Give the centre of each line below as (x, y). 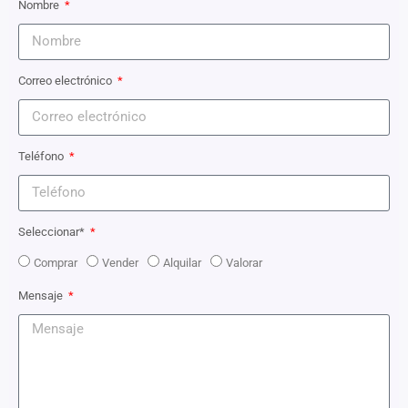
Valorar (244, 262)
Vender (120, 262)
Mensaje (42, 295)
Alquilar (182, 262)
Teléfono (42, 156)
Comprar (56, 262)
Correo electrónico (66, 80)
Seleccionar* (53, 231)
